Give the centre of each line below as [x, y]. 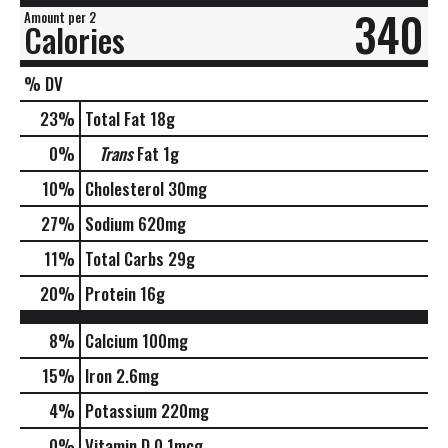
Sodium [109, 223]
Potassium [121, 410]
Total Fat [115, 118]
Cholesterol [124, 188]
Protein [110, 293]
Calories [74, 39]
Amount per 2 [60, 16]
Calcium [111, 340]
